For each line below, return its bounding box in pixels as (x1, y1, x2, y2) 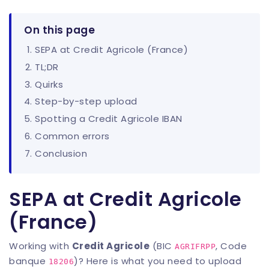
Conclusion (35, 147, 87, 160)
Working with (9, 240, 72, 253)
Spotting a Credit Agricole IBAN (35, 112, 183, 125)
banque (9, 255, 49, 268)
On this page (24, 23, 95, 37)
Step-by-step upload (35, 95, 138, 108)
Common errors (35, 129, 110, 142)
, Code (216, 240, 247, 253)
